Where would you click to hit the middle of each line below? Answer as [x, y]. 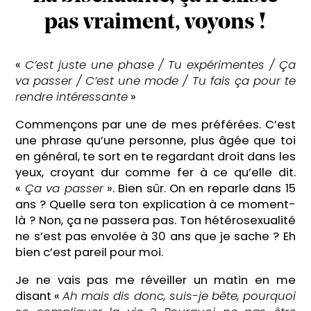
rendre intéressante [72, 97]
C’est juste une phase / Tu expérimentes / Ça [160, 65]
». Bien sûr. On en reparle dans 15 [199, 188]
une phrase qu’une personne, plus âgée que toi [155, 140]
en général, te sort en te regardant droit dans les [155, 156]
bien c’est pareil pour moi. [90, 252]
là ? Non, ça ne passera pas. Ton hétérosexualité [155, 220]
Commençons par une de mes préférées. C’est [155, 124]
